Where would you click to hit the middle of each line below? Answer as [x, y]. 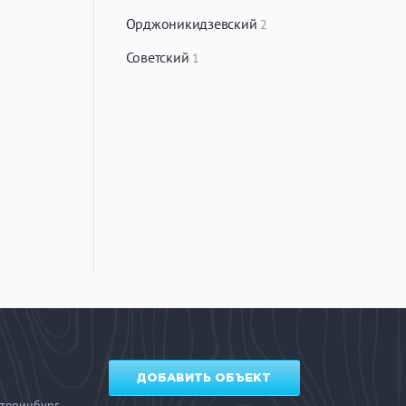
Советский [159, 57]
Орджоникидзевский [193, 24]
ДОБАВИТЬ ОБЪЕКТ [204, 378]
